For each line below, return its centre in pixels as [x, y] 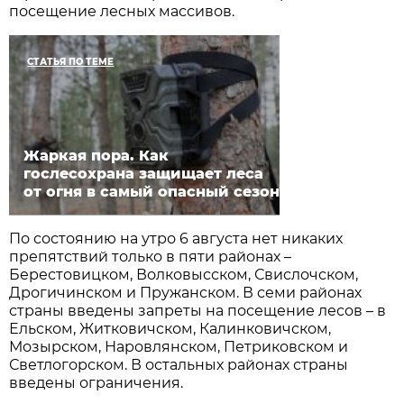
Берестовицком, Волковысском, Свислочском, [184, 274]
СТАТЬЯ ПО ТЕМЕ [71, 61]
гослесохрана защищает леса [144, 173]
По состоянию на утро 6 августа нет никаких [176, 238]
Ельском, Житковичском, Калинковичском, [170, 328]
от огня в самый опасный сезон [152, 191]
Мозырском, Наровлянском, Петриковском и [179, 346]
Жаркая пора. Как [96, 155]
